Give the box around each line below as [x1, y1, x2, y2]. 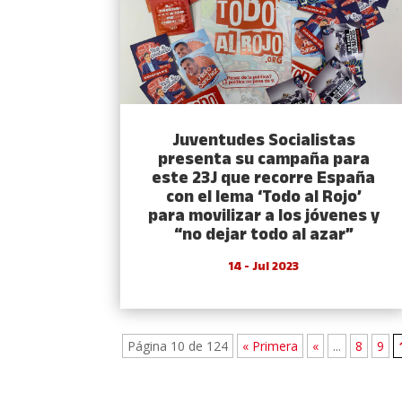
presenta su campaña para [157, 147, 370, 174]
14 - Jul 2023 [228, 258, 300, 277]
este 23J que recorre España [152, 166, 376, 193]
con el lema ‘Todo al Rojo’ [165, 185, 362, 212]
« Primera [242, 337, 299, 355]
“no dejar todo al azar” [173, 223, 354, 249]
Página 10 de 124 [127, 337, 229, 355]
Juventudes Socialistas [171, 128, 355, 155]
